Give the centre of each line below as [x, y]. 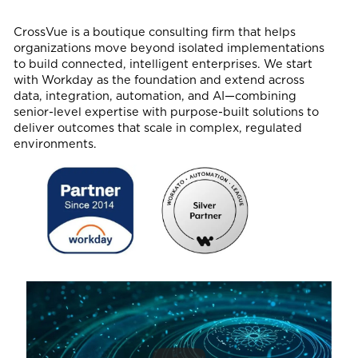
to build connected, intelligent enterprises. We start [163, 64]
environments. [55, 144]
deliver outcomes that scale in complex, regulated [157, 128]
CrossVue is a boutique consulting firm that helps [154, 32]
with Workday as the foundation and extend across [159, 80]
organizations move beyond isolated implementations [169, 48]
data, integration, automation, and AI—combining [155, 96]
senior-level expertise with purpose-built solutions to [166, 112]
